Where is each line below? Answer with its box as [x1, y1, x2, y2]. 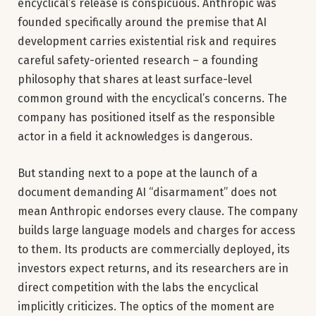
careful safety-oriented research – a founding [18, 53, 258, 67]
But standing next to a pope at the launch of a [18, 166, 257, 180]
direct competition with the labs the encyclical [18, 280, 258, 294]
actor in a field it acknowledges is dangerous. [18, 129, 253, 143]
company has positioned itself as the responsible [18, 110, 275, 124]
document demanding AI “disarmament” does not [18, 185, 276, 199]
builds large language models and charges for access [18, 223, 296, 237]
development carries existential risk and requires [18, 34, 276, 48]
